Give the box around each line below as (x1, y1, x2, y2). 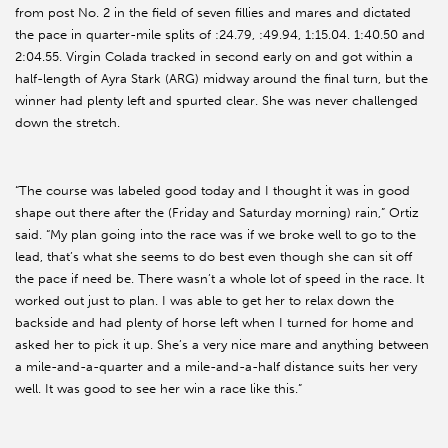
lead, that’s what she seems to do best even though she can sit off (15, 249, 412, 265)
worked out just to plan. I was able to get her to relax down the (15, 293, 394, 309)
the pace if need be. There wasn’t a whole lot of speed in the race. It (15, 271, 424, 287)
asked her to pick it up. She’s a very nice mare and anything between (15, 337, 429, 353)
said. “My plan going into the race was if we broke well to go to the (15, 227, 416, 243)
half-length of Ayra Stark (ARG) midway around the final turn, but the (15, 71, 428, 87)
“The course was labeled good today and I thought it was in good (15, 183, 410, 199)
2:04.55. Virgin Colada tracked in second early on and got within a (15, 49, 413, 65)
